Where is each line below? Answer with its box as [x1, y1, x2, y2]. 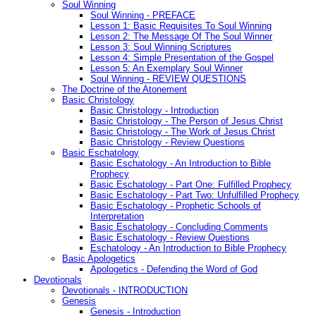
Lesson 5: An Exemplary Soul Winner [90, 63, 243, 74]
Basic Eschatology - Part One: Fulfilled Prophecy [90, 179, 291, 190]
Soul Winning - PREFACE [90, 10, 195, 21]
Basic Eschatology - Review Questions [90, 232, 250, 243]
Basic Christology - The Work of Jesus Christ [90, 126, 275, 138]
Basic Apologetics [62, 253, 135, 265]
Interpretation [90, 211, 144, 222]
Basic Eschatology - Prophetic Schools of [90, 200, 261, 212]
